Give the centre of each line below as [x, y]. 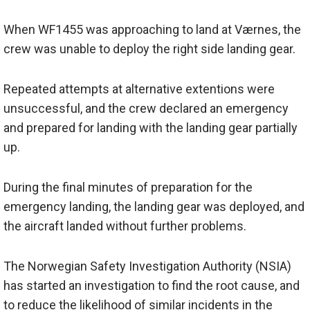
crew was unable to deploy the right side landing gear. [151, 49]
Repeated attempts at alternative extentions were [139, 89]
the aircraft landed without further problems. [125, 226]
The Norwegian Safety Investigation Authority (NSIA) [147, 266]
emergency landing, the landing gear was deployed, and [154, 207]
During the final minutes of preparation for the [128, 188]
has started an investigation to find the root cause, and [152, 286]
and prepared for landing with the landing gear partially [151, 128]
